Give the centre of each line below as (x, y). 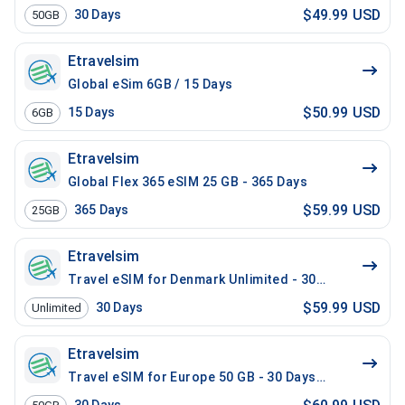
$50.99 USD (341, 112)
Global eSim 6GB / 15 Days (151, 84)
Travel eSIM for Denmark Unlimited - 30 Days (209, 279)
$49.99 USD (341, 14)
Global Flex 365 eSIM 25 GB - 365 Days (188, 182)
